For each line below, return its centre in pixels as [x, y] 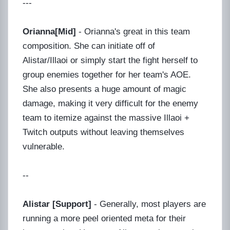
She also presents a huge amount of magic [104, 89]
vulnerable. [44, 146]
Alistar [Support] [58, 204]
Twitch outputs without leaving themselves [103, 132]
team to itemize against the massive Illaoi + [106, 118]
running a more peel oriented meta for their [104, 218]
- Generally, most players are [150, 204]
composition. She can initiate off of [89, 46]
